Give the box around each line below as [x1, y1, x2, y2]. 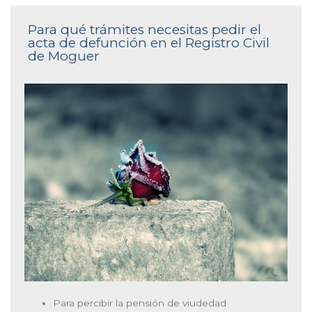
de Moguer [28, 48, 100, 65]
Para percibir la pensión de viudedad [53, 297, 227, 309]
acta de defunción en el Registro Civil [28, 35, 270, 52]
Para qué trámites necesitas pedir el [28, 22, 261, 38]
